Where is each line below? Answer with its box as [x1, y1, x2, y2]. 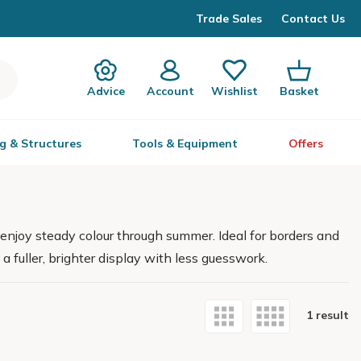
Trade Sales [196, 10, 262, 26]
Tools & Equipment [132, 136, 238, 151]
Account [146, 83, 194, 98]
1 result [306, 308, 349, 322]
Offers [288, 136, 323, 151]
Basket [279, 83, 319, 98]
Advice [86, 83, 125, 98]
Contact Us [281, 10, 345, 26]
